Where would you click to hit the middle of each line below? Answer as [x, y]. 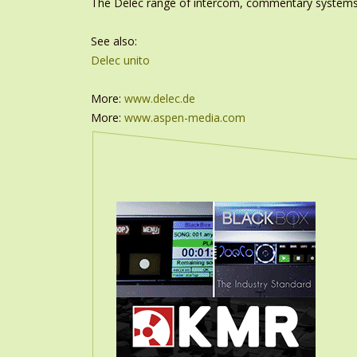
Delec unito [120, 60]
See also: [114, 41]
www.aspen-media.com [185, 118]
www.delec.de [160, 98]
